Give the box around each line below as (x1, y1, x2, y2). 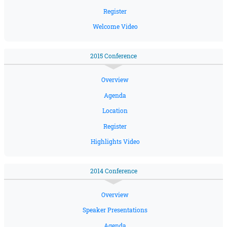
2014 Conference (90, 167, 137, 175)
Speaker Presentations (83, 206, 147, 214)
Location (102, 107, 128, 115)
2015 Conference (90, 52, 137, 60)
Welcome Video (92, 23, 138, 31)
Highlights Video (90, 138, 140, 146)
